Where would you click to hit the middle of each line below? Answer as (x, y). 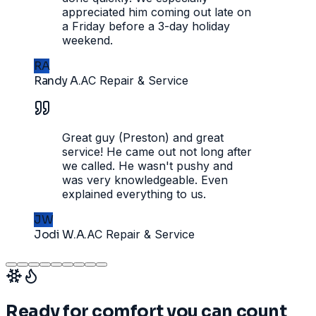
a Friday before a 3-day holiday (146, 26)
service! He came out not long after (157, 151)
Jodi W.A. (61, 234)
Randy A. (57, 80)
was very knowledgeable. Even (145, 180)
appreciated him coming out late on (157, 12)
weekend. (87, 40)
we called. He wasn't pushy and (147, 165)
